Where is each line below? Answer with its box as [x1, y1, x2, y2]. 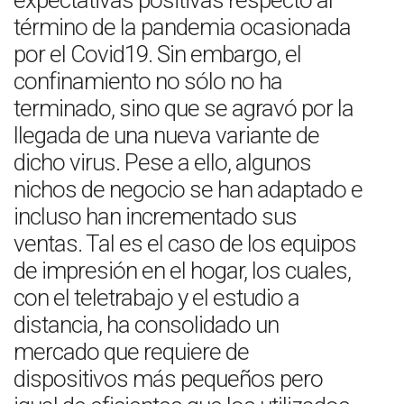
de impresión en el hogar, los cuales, [14, 257, 351, 284]
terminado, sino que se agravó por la [14, 95, 353, 122]
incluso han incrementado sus [14, 203, 297, 230]
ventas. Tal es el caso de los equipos [14, 230, 356, 257]
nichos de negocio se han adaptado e [14, 176, 363, 203]
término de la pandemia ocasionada [14, 14, 351, 41]
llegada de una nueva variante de [14, 122, 319, 149]
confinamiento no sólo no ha [14, 68, 282, 95]
